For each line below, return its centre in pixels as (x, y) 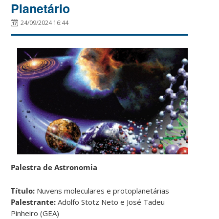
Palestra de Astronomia (55, 167)
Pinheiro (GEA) (35, 213)
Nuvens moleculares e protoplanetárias (102, 190)
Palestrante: (33, 202)
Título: (23, 190)
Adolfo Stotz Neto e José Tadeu (110, 202)
